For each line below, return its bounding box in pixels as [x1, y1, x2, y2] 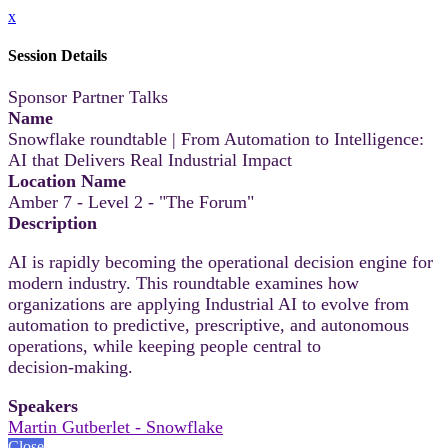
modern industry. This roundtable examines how [8, 272, 359, 293]
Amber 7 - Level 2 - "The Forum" [8, 191, 254, 212]
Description [8, 212, 97, 233]
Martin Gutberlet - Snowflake [8, 416, 223, 437]
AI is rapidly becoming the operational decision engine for [8, 251, 433, 272]
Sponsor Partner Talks [8, 86, 168, 107]
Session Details [8, 47, 107, 65]
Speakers [8, 395, 78, 416]
